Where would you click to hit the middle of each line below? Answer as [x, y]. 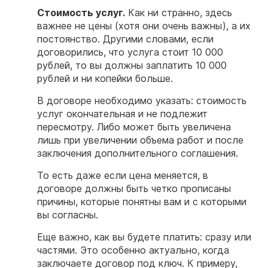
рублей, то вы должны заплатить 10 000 [132, 66]
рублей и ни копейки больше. [105, 79]
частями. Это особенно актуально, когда [133, 250]
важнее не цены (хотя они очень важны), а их [144, 26]
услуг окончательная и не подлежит [122, 114]
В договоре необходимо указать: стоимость [142, 101]
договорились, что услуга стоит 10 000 [130, 52]
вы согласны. [68, 215]
